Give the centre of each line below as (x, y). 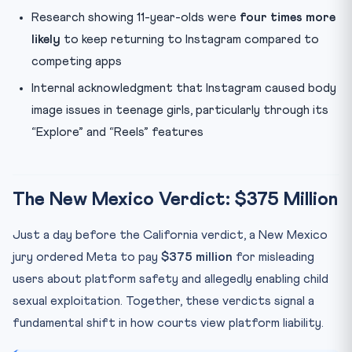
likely (46, 39)
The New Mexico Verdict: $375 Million (175, 199)
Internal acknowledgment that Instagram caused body (184, 88)
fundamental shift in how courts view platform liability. (168, 323)
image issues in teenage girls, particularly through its (180, 110)
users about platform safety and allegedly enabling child (170, 279)
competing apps (77, 61)
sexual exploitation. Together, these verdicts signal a (163, 301)
